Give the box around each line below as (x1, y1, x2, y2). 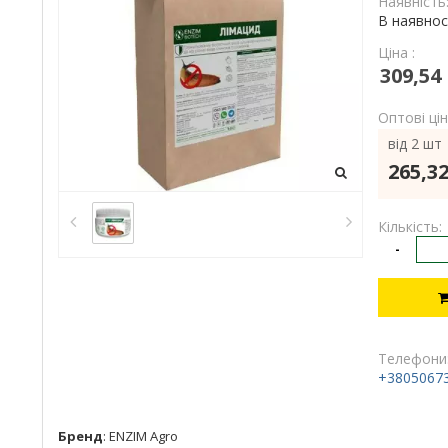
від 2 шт (388, 134, 442, 153)
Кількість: (378, 217, 442, 236)
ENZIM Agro (109, 427, 178, 445)
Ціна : (378, 43, 415, 62)
